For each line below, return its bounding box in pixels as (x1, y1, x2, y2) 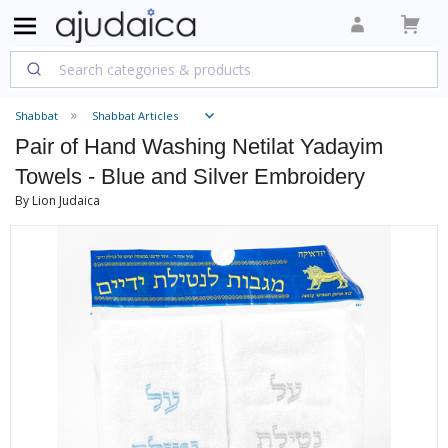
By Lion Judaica (15, 192, 100, 209)
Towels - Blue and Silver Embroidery (15, 164, 365, 189)
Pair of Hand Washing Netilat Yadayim (15, 134, 383, 159)
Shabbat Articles (92, 108, 178, 123)
